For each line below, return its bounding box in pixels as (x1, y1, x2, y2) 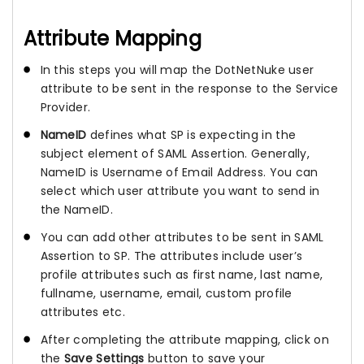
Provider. (40, 98, 91, 115)
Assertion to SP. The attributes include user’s (40, 247, 303, 264)
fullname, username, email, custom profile (40, 284, 292, 301)
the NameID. (40, 201, 113, 218)
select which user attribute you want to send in (40, 182, 320, 199)
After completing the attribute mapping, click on (40, 331, 329, 349)
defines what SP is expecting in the (86, 126, 297, 143)
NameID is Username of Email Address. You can (40, 163, 318, 180)
